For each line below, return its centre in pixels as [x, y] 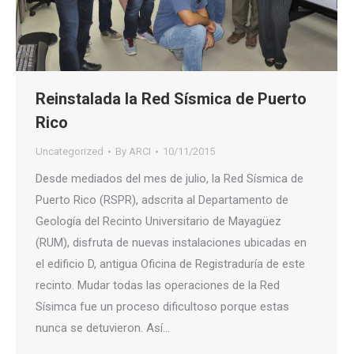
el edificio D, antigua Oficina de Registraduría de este [170, 264]
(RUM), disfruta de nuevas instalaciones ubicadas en [171, 243]
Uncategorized [70, 152]
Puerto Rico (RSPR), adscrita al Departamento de [162, 200]
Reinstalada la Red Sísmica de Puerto [171, 99]
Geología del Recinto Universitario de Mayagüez [158, 222]
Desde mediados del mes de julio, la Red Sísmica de [169, 179]
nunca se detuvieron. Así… [103, 328]
